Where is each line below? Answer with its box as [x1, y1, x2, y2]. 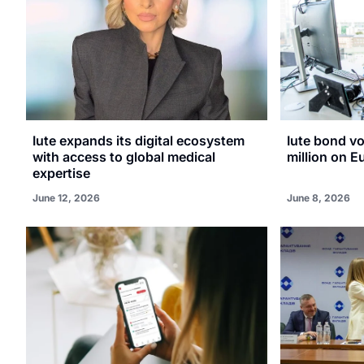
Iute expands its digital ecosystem [32, 132, 245, 149]
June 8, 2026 [286, 191, 350, 204]
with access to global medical [32, 148, 215, 165]
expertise [32, 164, 90, 181]
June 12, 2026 [32, 191, 100, 204]
